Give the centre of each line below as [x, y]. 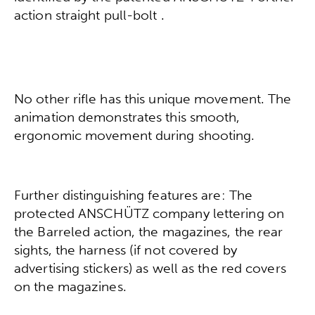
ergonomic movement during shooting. [135, 135]
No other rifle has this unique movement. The [153, 98]
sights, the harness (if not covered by [126, 250]
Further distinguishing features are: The [134, 195]
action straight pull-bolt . [89, 15]
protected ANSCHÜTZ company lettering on [149, 214]
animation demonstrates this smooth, [127, 117]
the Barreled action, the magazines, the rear [149, 232]
